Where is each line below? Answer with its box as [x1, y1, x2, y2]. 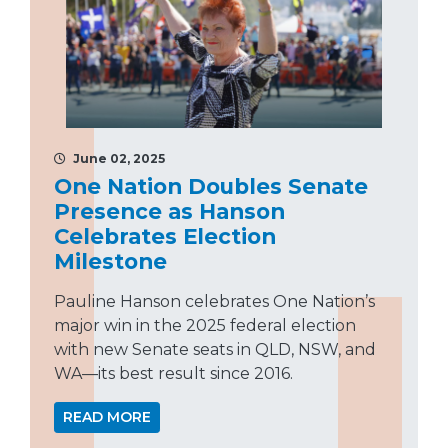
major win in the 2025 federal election [54, 315, 356, 335]
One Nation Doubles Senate [54, 172, 368, 199]
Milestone [54, 247, 167, 274]
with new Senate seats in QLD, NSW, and [54, 339, 376, 359]
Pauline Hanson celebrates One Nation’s [54, 291, 375, 311]
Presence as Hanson [54, 197, 285, 224]
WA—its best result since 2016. [54, 363, 293, 383]
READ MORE [63, 407, 151, 426]
